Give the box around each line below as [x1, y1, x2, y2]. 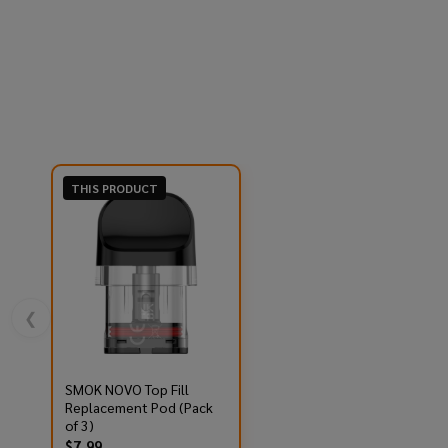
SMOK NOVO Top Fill [64, 380, 189, 399]
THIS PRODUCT [70, 180, 158, 197]
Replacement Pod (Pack [64, 398, 213, 417]
